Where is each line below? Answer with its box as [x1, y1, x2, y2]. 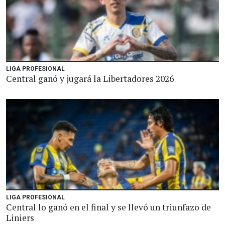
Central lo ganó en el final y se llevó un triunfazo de [6, 201, 211, 213]
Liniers [6, 212, 34, 223]
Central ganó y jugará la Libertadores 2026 [6, 73, 174, 84]
